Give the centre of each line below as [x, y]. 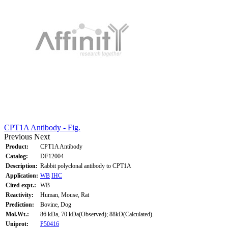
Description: [22, 166]
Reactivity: [20, 195]
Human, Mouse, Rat [65, 195]
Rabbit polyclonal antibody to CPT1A [86, 166]
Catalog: [17, 156]
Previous [18, 136]
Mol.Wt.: [17, 214]
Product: [17, 146]
